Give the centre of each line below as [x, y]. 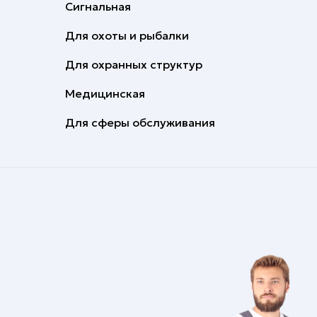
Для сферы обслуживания [140, 122]
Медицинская [105, 93]
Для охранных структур [134, 64]
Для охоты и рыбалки [127, 35]
